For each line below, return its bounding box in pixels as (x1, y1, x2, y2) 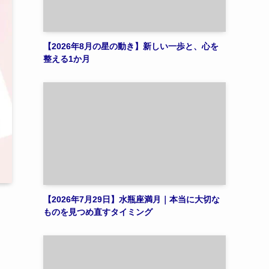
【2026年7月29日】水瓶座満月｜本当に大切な (43, 195, 220, 204)
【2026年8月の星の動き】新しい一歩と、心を (43, 41, 219, 51)
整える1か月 (43, 54, 90, 64)
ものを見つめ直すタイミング (43, 207, 153, 217)
